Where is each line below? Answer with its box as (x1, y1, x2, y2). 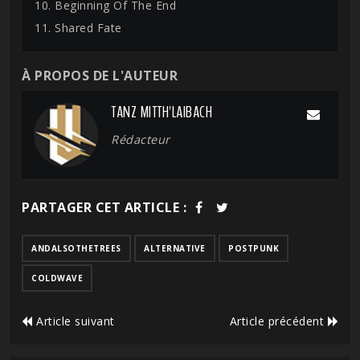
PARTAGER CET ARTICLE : (22, 198, 186, 216)
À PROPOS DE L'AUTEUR (22, 67, 178, 84)
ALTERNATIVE (144, 243, 206, 254)
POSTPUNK (228, 243, 279, 254)
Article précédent (229, 313, 328, 329)
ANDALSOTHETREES (31, 243, 121, 254)
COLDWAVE (31, 272, 83, 284)
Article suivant (32, 313, 115, 329)
